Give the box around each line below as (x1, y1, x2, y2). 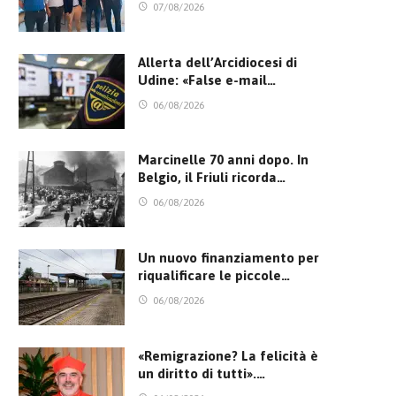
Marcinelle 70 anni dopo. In (138, 152, 308, 168)
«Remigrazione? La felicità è (138, 347, 318, 363)
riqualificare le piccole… (138, 268, 290, 284)
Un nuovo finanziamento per (138, 250, 319, 266)
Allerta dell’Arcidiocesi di (138, 54, 297, 70)
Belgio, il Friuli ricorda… (138, 170, 286, 186)
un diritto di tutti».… (138, 365, 265, 381)
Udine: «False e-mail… (138, 72, 276, 88)
